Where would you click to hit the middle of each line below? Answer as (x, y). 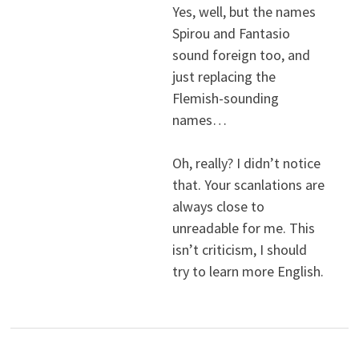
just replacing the (224, 77)
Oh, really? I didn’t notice (246, 163)
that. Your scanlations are (248, 185)
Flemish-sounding (225, 99)
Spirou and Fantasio (231, 34)
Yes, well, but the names (244, 12)
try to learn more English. (248, 272)
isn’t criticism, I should (239, 250)
